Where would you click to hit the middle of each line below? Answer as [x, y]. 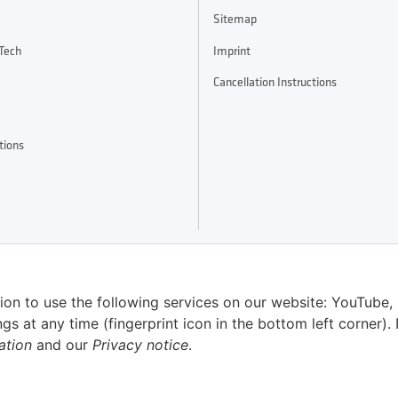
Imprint [232, 50]
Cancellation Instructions [275, 81]
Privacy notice [140, 345]
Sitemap [235, 19]
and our [62, 345]
